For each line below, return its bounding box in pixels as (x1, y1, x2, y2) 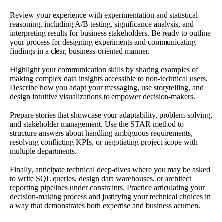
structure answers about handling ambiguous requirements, (10, 128, 193, 137)
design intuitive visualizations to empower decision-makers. (10, 92, 195, 101)
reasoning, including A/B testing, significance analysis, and (10, 19, 194, 28)
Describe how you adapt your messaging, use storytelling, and (10, 83, 204, 92)
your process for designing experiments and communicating (10, 37, 196, 46)
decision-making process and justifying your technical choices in (10, 192, 211, 201)
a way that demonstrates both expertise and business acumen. (10, 201, 200, 210)
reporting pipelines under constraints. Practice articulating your (10, 183, 205, 192)
